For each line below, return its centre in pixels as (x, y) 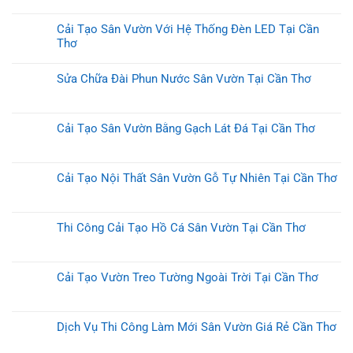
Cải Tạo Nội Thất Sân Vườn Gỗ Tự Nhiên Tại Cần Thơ (197, 178)
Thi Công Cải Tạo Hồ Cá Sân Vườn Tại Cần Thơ (181, 228)
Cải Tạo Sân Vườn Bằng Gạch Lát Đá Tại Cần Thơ (186, 129)
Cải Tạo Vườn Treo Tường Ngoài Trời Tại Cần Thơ (188, 278)
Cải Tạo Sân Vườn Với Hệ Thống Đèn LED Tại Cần (188, 30)
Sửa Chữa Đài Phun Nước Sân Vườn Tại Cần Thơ (184, 79)
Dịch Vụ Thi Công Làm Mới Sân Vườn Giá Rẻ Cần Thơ (197, 327)
